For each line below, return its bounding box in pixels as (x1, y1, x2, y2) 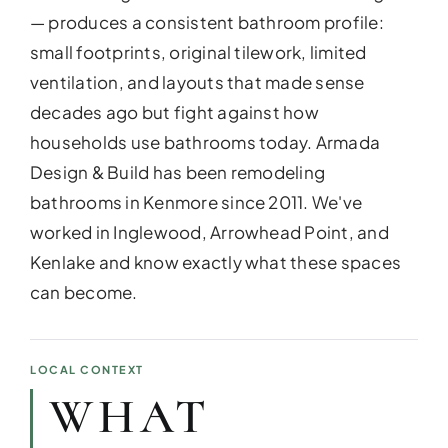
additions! (379, 342, 443, 359)
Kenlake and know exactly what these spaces (29, 251, 402, 273)
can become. (29, 281, 138, 303)
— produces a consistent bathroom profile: (29, 11, 384, 33)
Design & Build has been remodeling (29, 161, 326, 183)
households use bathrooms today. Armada (29, 131, 381, 153)
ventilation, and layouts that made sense (29, 71, 365, 93)
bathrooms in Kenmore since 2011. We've (29, 191, 363, 213)
